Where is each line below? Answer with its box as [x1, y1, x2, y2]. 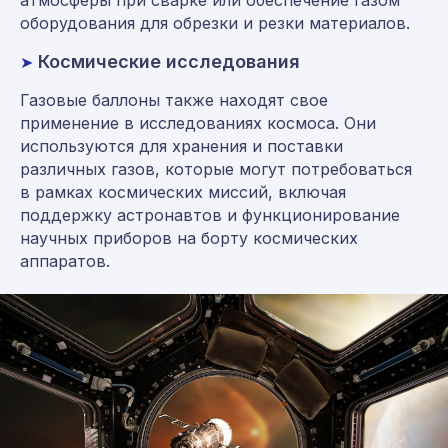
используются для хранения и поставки [20, 135, 343, 156]
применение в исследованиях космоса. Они [20, 112, 376, 133]
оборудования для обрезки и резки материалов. [20, 12, 410, 33]
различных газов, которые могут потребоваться [20, 158, 412, 179]
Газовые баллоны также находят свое [20, 89, 328, 110]
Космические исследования [38, 50, 300, 72]
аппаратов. [20, 250, 110, 271]
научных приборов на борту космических [20, 227, 358, 248]
